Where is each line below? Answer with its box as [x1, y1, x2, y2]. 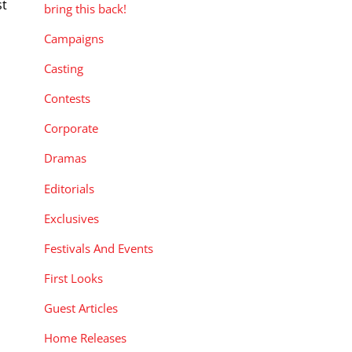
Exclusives [44, 210, 99, 226]
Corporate [44, 120, 98, 137]
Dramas [44, 150, 86, 167]
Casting [44, 60, 83, 77]
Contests [44, 90, 90, 107]
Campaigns [44, 30, 104, 46]
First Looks [44, 270, 103, 287]
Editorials [44, 180, 94, 196]
